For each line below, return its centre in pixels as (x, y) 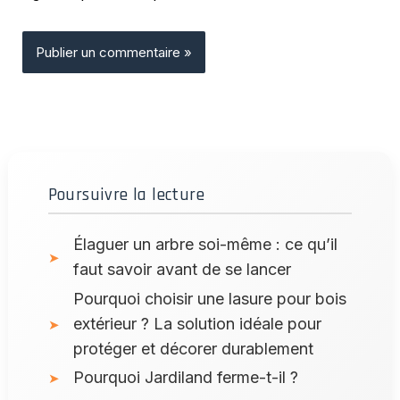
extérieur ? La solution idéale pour (198, 323)
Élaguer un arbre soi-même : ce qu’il (206, 245)
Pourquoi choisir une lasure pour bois (210, 298)
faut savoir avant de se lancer (183, 270)
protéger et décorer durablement (194, 348)
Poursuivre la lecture (126, 195)
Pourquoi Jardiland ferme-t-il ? (186, 378)
